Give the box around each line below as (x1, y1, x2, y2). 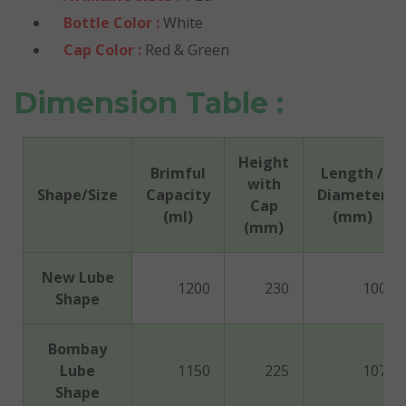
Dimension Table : (14, 85, 284, 121)
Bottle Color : (63, 13, 163, 33)
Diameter (317, 185, 387, 205)
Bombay (48, 339, 107, 359)
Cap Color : (63, 40, 145, 60)
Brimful (150, 163, 206, 183)
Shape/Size (37, 185, 118, 205)
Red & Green (145, 40, 229, 60)
